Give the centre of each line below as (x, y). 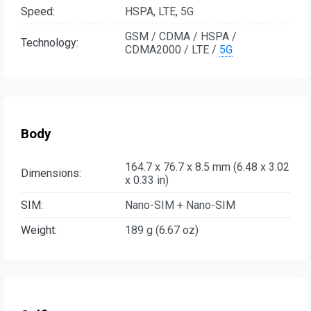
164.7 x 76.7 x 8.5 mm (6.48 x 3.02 (207, 167)
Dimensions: (51, 174)
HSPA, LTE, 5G (159, 11)
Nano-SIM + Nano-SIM (180, 205)
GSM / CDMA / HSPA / (181, 36)
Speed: (38, 11)
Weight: (39, 230)
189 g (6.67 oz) (162, 230)
